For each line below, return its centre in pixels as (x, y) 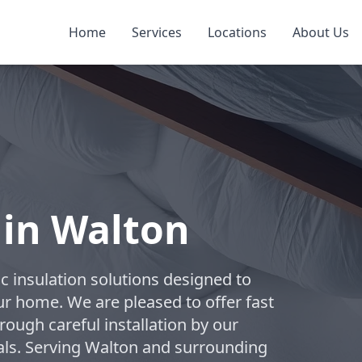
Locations (237, 32)
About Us (321, 32)
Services (157, 32)
